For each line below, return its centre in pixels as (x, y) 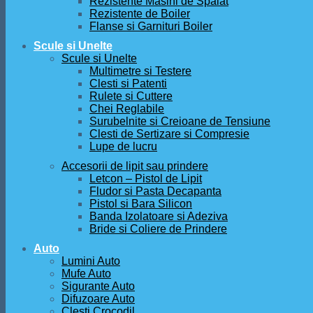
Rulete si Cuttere (131, 96)
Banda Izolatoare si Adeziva (159, 216)
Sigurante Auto (98, 286)
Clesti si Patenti (128, 83)
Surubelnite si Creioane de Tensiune (180, 121)
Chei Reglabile (127, 109)
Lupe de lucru (123, 146)
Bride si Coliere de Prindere (158, 229)
